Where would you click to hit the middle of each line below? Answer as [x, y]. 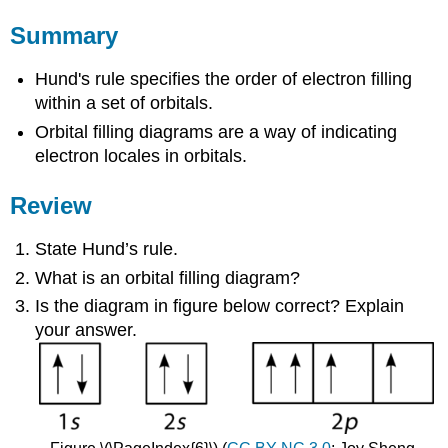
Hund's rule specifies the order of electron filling [224, 79]
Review [51, 205]
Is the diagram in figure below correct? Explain [220, 306]
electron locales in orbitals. [141, 155]
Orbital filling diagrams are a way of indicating [216, 131]
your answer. [86, 330]
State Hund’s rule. [107, 249]
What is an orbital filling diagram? [168, 277]
